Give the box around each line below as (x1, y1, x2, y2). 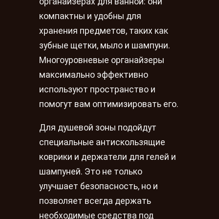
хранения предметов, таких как (39, 26, 168, 36)
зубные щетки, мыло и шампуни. (39, 41, 170, 51)
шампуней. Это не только (39, 166, 142, 176)
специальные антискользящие (39, 137, 165, 147)
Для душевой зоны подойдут (39, 122, 156, 132)
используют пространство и (39, 85, 155, 95)
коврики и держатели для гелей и (39, 152, 176, 162)
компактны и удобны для (39, 11, 141, 22)
